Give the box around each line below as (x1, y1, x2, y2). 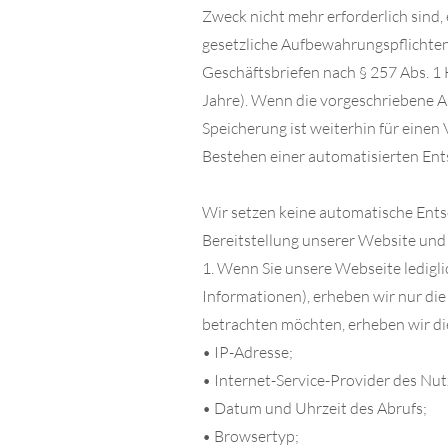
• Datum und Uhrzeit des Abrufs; (202, 398, 430, 418)
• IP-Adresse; (202, 342, 296, 362)
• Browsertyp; (202, 426, 302, 446)
